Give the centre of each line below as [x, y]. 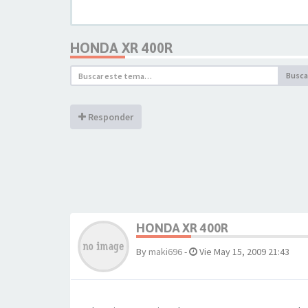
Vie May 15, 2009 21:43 [243, 252]
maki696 [165, 252]
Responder [110, 117]
